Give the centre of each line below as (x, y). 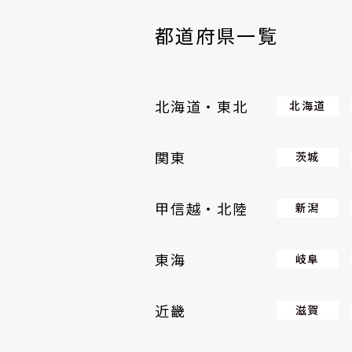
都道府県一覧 (216, 35)
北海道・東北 (202, 106)
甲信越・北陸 (202, 209)
